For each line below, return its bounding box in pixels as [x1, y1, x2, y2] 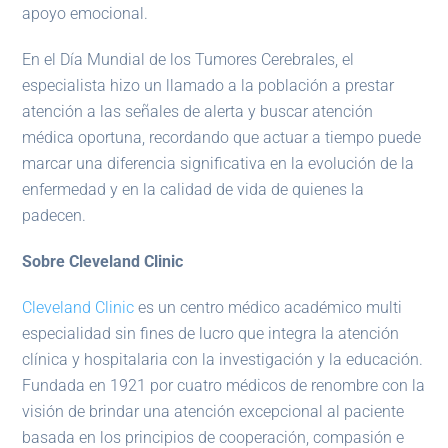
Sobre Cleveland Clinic [22, 252, 184, 272]
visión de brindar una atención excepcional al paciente [22, 402, 405, 422]
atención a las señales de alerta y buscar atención [22, 102, 374, 122]
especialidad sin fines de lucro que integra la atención [22, 324, 400, 344]
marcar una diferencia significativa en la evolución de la [22, 154, 415, 174]
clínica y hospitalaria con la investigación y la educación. [22, 350, 424, 370]
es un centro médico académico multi [134, 298, 403, 318]
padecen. [22, 206, 87, 226]
